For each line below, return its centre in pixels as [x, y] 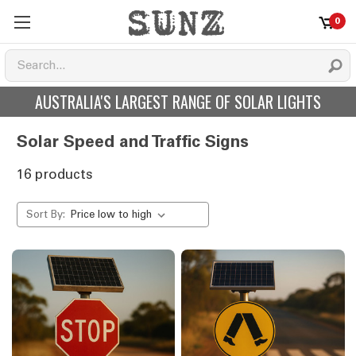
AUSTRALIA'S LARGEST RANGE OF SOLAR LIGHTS [178, 102]
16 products [55, 174]
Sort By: [45, 214]
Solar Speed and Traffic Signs [133, 141]
